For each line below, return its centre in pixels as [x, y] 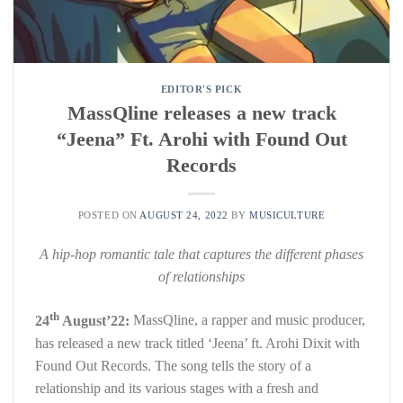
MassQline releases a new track [201, 112]
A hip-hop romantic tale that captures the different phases [201, 254]
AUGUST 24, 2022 [184, 215]
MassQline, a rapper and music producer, [249, 320]
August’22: [96, 320]
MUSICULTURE [287, 215]
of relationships [201, 276]
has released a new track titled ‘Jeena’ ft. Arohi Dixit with [197, 343]
